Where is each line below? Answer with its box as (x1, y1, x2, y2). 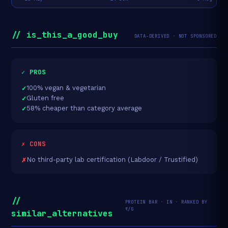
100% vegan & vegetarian (26, 83, 106, 92)
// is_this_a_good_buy (11, 29, 118, 40)
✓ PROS (21, 67, 46, 76)
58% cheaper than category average (26, 104, 142, 112)
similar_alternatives (11, 208, 113, 219)
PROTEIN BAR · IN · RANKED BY (125, 198, 208, 205)
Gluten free (26, 94, 64, 102)
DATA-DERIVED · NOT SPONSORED (134, 33, 217, 39)
